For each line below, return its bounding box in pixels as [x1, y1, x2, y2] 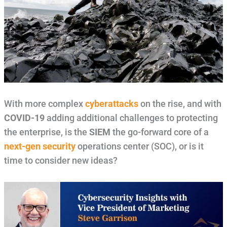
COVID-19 [4, 113, 45, 124]
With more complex [4, 99, 85, 109]
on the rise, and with [138, 99, 221, 109]
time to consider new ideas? [4, 156, 118, 166]
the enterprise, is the [4, 127, 89, 138]
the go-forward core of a [110, 127, 209, 138]
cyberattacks [85, 99, 138, 109]
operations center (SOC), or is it [75, 141, 204, 152]
